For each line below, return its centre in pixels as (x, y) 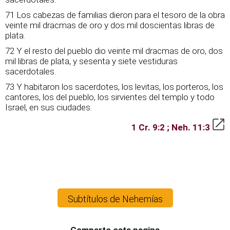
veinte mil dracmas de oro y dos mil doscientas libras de (110, 25)
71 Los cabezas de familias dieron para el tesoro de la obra (115, 15)
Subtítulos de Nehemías (115, 199)
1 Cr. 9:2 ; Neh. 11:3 (172, 127)
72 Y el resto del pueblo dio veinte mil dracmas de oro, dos (114, 51)
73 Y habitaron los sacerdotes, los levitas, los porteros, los (114, 87)
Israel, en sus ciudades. (49, 107)
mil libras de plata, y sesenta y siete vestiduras (91, 61)
